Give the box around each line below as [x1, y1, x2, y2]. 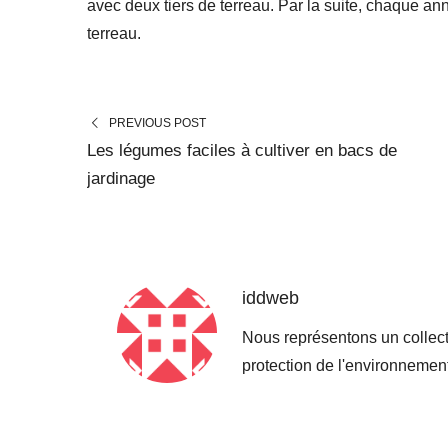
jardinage [87, 169, 155, 189]
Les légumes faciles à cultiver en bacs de [87, 141, 397, 161]
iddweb [241, 288, 299, 309]
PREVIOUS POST [108, 116, 206, 131]
